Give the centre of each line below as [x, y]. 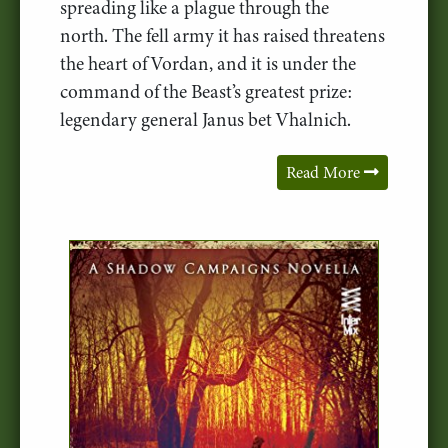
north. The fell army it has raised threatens [222, 35]
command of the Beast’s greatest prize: [206, 91]
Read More [325, 172]
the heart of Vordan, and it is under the [208, 63]
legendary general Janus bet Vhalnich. [205, 119]
